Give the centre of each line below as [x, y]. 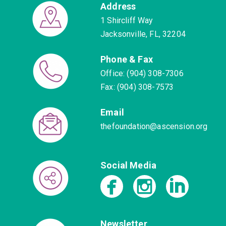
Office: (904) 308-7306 [142, 73]
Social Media [129, 165]
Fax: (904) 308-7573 [137, 87]
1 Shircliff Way [127, 20]
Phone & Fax [127, 59]
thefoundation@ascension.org [154, 126]
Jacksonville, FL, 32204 [143, 34]
